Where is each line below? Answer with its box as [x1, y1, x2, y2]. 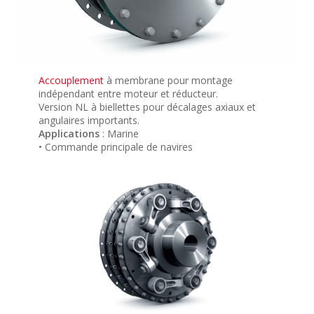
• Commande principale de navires [38, 140, 193, 154]
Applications [38, 127, 100, 141]
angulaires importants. [38, 114, 139, 128]
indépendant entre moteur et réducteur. [38, 87, 218, 101]
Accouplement [38, 74, 104, 88]
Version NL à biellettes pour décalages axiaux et [38, 100, 256, 114]
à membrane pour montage [103, 74, 233, 88]
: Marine [99, 127, 139, 141]
